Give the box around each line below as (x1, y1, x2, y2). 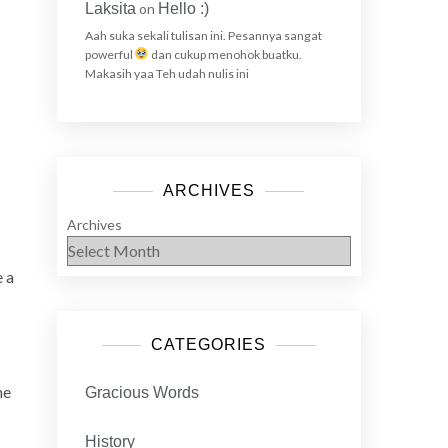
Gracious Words (84, 383, 199, 401)
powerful (84, 46, 135, 62)
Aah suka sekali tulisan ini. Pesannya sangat (84, 27, 322, 43)
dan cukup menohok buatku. (148, 46, 302, 62)
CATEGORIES (151, 335, 267, 353)
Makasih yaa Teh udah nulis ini (84, 65, 249, 81)
